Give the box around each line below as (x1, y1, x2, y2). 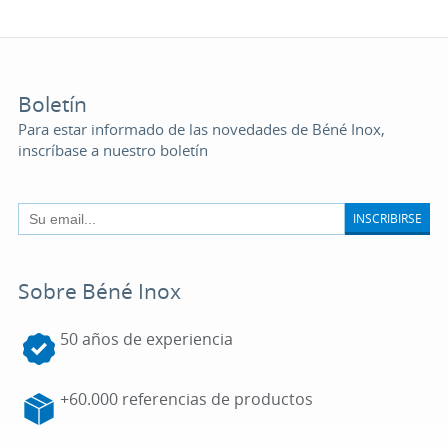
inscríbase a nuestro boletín (17, 140, 208, 160)
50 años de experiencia (59, 328, 233, 350)
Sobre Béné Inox (17, 277, 181, 305)
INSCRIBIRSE (353, 209, 423, 226)
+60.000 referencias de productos (59, 388, 313, 410)
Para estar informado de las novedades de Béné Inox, (17, 119, 385, 139)
